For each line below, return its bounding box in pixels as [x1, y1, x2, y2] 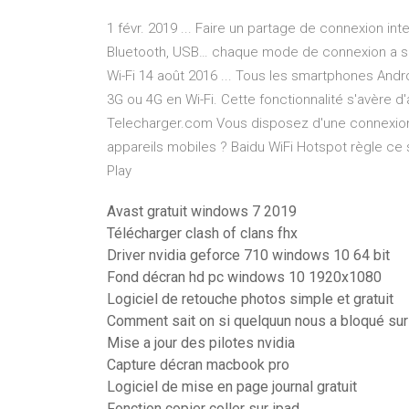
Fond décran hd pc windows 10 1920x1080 [107, 268, 382, 286]
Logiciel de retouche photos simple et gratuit [107, 290, 393, 308]
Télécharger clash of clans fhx [107, 225, 298, 242]
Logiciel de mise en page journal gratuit [107, 378, 357, 395]
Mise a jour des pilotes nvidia [107, 334, 295, 351]
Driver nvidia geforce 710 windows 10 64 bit [107, 246, 390, 264]
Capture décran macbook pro [107, 356, 289, 373]
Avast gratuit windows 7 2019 [107, 203, 297, 220]
